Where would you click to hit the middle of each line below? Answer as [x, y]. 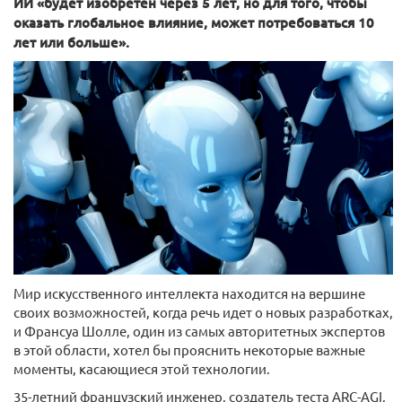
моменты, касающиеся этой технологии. [142, 368]
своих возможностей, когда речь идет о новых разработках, [203, 311]
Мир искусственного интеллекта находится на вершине [189, 293]
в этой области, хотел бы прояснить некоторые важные [189, 349]
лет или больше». [71, 42]
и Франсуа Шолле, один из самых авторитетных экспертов [199, 330]
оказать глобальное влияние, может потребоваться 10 [194, 22]
